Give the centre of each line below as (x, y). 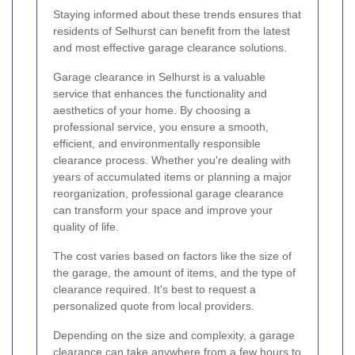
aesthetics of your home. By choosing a (152, 111)
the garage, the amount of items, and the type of (174, 273)
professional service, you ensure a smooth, (161, 127)
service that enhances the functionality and (160, 94)
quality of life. (86, 227)
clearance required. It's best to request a (155, 290)
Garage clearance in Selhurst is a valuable (159, 77)
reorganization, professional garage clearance (168, 194)
